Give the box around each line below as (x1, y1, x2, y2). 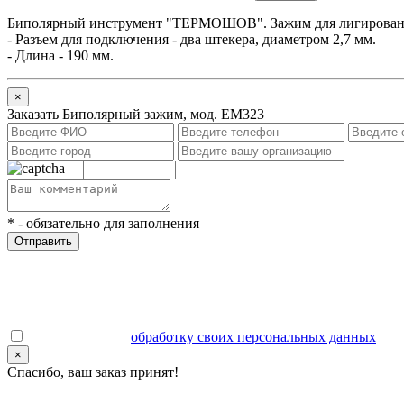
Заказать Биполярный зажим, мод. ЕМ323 (7, 106, 264, 122)
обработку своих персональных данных (131, 328, 376, 344)
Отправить (14, 234, 72, 248)
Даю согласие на (25, 328, 131, 344)
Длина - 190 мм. (15, 47, 114, 63)
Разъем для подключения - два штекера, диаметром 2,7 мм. (15, 31, 376, 47)
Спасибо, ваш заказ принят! (7, 363, 179, 380)
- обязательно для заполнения (14, 215, 199, 231)
